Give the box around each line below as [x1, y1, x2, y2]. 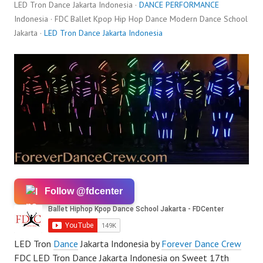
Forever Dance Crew [161, 237, 241, 249]
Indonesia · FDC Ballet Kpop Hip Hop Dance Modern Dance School [14, 14, 248, 24]
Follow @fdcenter [45, 186, 123, 196]
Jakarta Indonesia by [78, 237, 161, 249]
